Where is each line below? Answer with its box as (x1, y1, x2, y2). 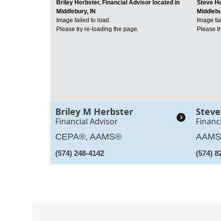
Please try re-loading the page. (56, 26, 139, 33)
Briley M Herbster (55, 106, 133, 117)
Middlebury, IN (56, 8, 96, 15)
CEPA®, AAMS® (55, 132, 121, 142)
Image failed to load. (56, 17, 110, 24)
